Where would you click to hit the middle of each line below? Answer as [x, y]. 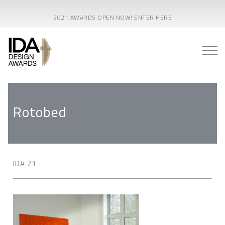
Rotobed [40, 112]
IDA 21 [25, 163]
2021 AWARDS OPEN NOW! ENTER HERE [113, 17]
